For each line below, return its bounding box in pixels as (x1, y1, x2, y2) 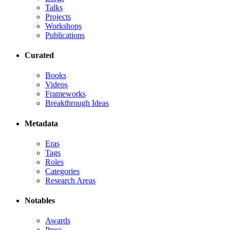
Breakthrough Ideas (45, 99, 109, 108)
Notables (25, 196, 55, 205)
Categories (45, 166, 80, 176)
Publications (45, 30, 85, 40)
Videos (45, 80, 68, 89)
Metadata (25, 119, 58, 128)
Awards (45, 216, 70, 225)
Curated (25, 51, 54, 60)
